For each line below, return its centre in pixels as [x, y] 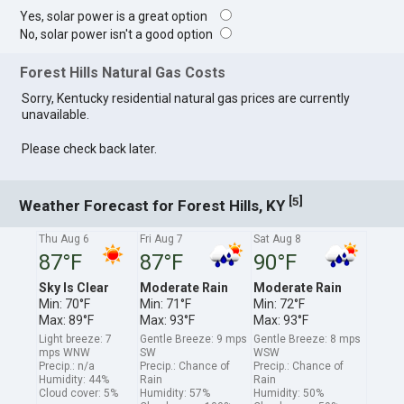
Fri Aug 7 [162, 239]
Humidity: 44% [74, 379]
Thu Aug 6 [64, 239]
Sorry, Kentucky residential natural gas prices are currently [186, 98]
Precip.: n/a [67, 366]
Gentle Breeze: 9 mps [194, 339]
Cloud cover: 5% [79, 393]
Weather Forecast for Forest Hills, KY [154, 205]
